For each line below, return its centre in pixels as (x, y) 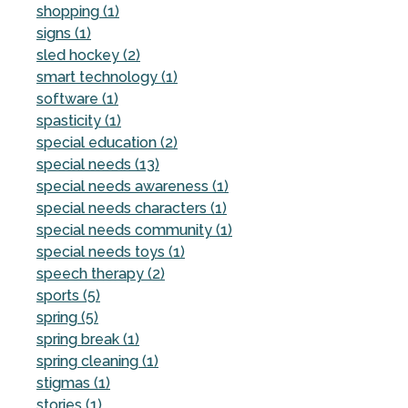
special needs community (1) (134, 229)
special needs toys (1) (111, 251)
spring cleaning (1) (97, 361)
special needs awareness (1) (133, 186)
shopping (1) (78, 11)
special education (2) (107, 142)
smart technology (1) (107, 76)
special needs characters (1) (132, 208)
